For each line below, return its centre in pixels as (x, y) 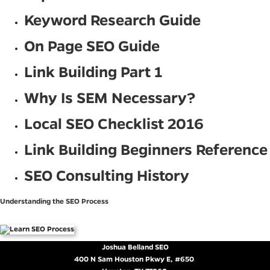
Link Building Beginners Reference (146, 149)
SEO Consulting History (107, 175)
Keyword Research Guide (112, 20)
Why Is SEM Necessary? (110, 97)
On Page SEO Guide (92, 46)
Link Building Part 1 (93, 71)
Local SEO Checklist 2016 (114, 123)
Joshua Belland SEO (135, 246)
